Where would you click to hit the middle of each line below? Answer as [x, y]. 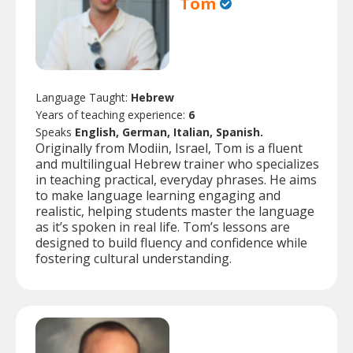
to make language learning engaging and [158, 196]
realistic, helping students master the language [175, 212]
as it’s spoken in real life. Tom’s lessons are [163, 227]
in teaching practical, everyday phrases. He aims [176, 180]
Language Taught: [83, 98]
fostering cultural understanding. [134, 259]
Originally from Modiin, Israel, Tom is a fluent [169, 149]
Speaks [55, 132]
